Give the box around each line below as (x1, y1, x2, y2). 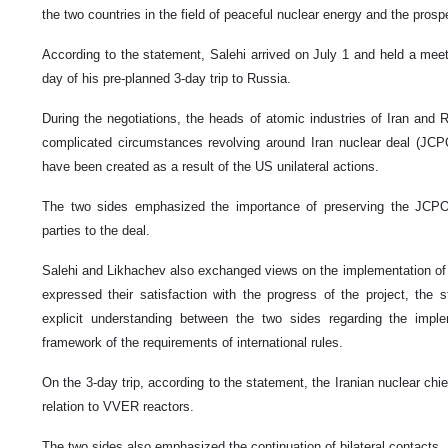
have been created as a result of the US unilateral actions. (42, 159, 379, 175)
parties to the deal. (42, 223, 150, 239)
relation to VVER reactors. (42, 399, 194, 415)
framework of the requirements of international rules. (42, 335, 343, 351)
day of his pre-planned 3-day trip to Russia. (42, 71, 291, 87)
